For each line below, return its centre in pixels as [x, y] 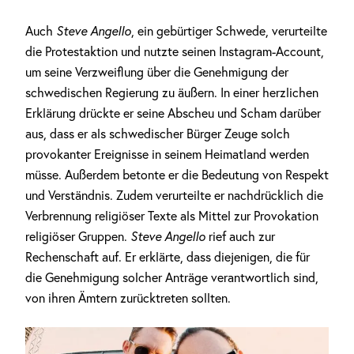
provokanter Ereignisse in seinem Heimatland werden [167, 154]
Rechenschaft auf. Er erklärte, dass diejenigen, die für [168, 257]
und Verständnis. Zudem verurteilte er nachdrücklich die [174, 195]
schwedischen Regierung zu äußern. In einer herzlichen [172, 92]
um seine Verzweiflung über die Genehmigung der [157, 72]
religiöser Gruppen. [78, 236]
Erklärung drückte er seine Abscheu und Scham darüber [173, 113]
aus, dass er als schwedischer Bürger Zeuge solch [158, 134]
